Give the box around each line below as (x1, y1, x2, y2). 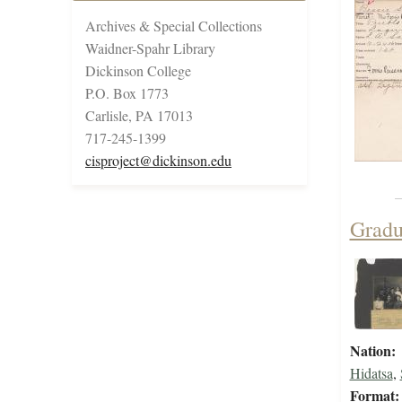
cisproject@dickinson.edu (85, 151, 232, 170)
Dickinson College (85, 61, 191, 81)
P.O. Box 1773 (85, 83, 169, 103)
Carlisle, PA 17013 (85, 106, 193, 126)
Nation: (349, 340, 396, 362)
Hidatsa (349, 363, 393, 383)
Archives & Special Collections (85, 16, 262, 36)
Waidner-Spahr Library (85, 39, 215, 58)
